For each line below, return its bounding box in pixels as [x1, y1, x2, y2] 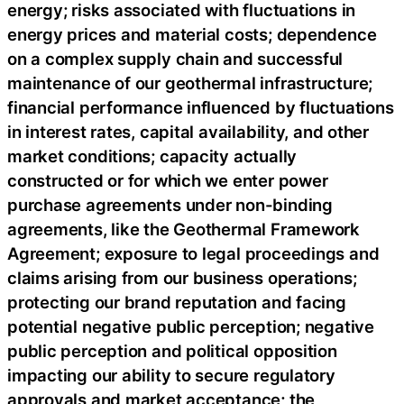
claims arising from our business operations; [7, 267, 357, 288]
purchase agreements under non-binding [7, 194, 333, 215]
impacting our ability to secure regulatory [7, 364, 335, 385]
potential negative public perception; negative [7, 316, 374, 336]
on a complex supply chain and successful [7, 48, 344, 69]
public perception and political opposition [7, 340, 337, 361]
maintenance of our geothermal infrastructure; [7, 72, 373, 93]
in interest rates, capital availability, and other [7, 121, 369, 142]
